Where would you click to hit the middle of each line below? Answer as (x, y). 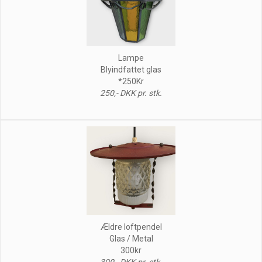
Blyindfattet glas (131, 69)
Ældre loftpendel (131, 227)
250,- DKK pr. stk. (131, 93)
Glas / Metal (131, 238)
